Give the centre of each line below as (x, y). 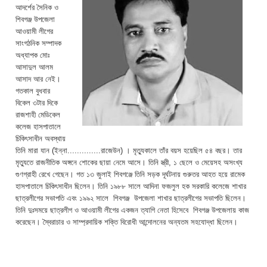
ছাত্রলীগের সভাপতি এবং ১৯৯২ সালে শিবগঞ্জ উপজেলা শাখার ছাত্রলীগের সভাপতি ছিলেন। (131, 198)
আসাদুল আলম (34, 67)
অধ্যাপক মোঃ (32, 55)
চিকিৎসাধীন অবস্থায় (41, 138)
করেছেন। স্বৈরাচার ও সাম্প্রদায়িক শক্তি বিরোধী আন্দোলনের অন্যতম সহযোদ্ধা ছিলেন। (127, 222)
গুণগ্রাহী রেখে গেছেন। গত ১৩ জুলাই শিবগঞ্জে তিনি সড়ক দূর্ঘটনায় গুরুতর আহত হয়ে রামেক (130, 174)
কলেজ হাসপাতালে (38, 126)
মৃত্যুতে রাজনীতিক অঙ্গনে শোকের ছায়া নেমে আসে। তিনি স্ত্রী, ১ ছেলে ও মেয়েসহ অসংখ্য (129, 162)
